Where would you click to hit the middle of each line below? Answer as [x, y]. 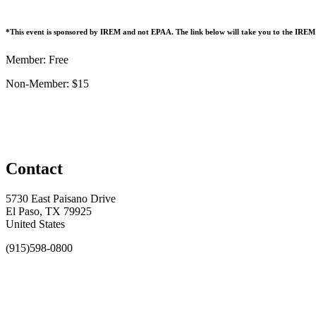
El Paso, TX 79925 [49, 212]
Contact [34, 169]
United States [35, 224]
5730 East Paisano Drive [61, 199]
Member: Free [37, 59]
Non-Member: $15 [47, 83]
